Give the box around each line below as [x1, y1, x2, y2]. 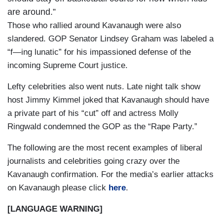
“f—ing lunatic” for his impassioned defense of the [7, 47, 191, 57]
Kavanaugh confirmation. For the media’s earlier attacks [7, 169, 214, 179]
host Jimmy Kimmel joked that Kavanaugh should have [7, 95, 209, 105]
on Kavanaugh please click [7, 183, 106, 192]
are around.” [7, 6, 58, 17]
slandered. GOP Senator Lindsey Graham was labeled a [7, 34, 214, 43]
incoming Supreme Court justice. [7, 60, 128, 70]
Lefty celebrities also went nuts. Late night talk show [7, 81, 200, 91]
